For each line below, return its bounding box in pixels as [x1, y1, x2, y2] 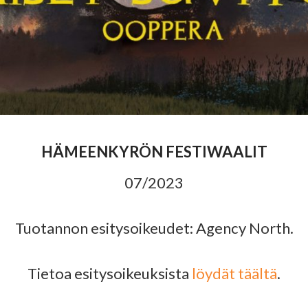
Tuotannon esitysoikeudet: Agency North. [14, 218, 294, 237]
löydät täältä [192, 263, 277, 283]
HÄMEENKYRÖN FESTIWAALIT [41, 142, 267, 161]
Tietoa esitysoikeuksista [27, 263, 192, 283]
